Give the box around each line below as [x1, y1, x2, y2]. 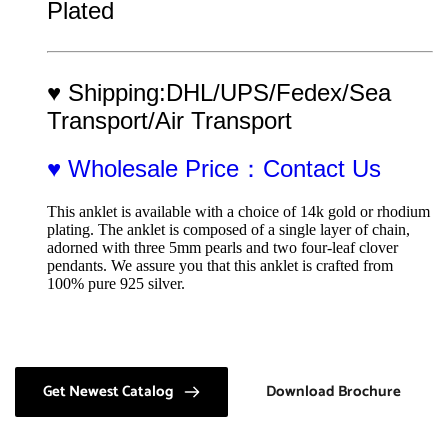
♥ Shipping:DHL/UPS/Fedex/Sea [47, 78, 391, 106]
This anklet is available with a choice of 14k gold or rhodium [47, 202, 430, 220]
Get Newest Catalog [43, 378, 174, 404]
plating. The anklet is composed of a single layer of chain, [47, 220, 410, 238]
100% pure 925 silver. [47, 274, 185, 292]
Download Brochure [266, 378, 401, 404]
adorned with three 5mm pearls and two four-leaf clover [47, 238, 398, 256]
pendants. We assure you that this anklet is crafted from [47, 256, 393, 274]
